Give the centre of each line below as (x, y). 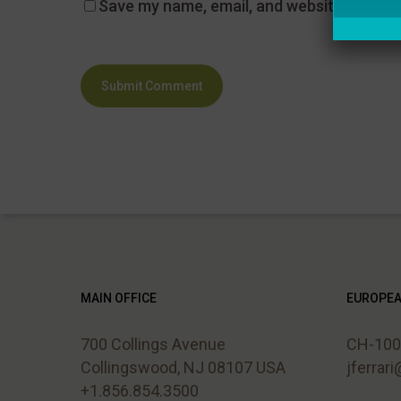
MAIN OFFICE (119, 298)
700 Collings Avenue (153, 344)
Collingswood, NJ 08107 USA (183, 367)
